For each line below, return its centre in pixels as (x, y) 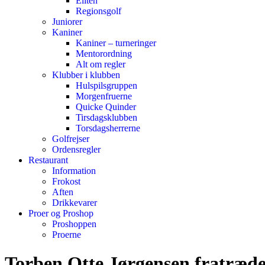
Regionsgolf (98, 11)
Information (74, 171)
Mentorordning (104, 54)
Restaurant (48, 160)
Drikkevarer (75, 203)
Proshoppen (74, 224)
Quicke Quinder (106, 107)
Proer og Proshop (61, 213)
